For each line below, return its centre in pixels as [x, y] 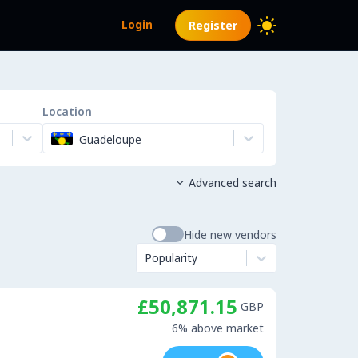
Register [213, 25]
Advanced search [232, 183]
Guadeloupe [110, 139]
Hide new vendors [230, 234]
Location [67, 111]
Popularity [171, 258]
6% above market [218, 328]
